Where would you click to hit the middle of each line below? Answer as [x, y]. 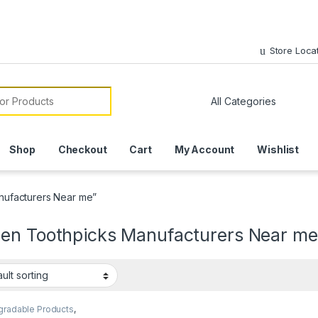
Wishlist [278, 150]
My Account [204, 150]
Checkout [82, 150]
